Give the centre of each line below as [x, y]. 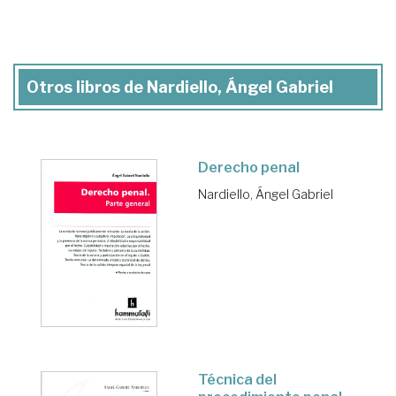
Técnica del [237, 380]
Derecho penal [249, 168]
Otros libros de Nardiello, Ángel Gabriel [180, 88]
